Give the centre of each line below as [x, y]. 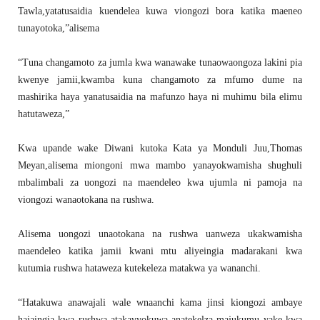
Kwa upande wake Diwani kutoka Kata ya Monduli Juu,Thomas [160, 149]
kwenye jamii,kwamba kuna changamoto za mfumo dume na [160, 80]
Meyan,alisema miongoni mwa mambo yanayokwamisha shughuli [160, 166]
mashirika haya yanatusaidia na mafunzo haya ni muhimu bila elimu [160, 97]
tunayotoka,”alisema [59, 29]
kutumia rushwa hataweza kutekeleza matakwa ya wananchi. [139, 269]
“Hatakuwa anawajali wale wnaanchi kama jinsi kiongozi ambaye [160, 303]
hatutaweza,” [44, 114]
